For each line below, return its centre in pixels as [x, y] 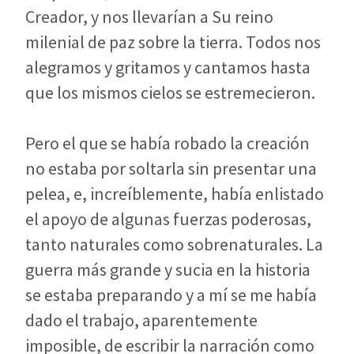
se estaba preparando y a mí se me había [171, 295]
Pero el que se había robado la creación [168, 143]
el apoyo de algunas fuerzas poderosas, [168, 219]
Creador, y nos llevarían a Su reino [149, 17]
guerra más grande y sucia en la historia [168, 270]
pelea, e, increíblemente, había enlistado [175, 194]
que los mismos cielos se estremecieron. [170, 93]
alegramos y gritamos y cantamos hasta [168, 68]
